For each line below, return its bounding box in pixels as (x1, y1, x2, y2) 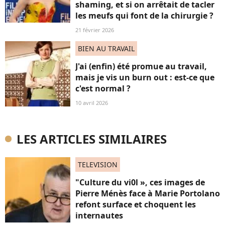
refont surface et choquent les (75, 198, 196, 210)
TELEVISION (78, 159, 118, 169)
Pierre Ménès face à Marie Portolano (75, 187, 220, 199)
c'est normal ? (75, 82, 131, 94)
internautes (75, 209, 123, 221)
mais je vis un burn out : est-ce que (75, 71, 214, 83)
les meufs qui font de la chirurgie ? (75, 10, 213, 21)
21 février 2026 (75, 26, 114, 34)
